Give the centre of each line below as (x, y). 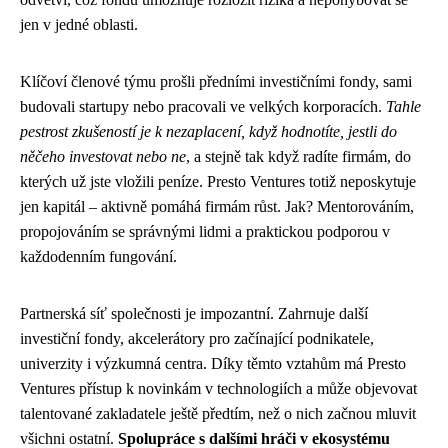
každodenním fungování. (98, 256)
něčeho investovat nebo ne (103, 156)
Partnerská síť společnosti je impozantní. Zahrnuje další (194, 313)
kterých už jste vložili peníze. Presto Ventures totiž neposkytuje (218, 181)
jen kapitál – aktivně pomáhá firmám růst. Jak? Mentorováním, (217, 206)
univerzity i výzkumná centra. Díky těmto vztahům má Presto (213, 363)
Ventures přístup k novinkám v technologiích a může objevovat (218, 388)
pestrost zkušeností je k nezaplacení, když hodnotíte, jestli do (208, 131)
